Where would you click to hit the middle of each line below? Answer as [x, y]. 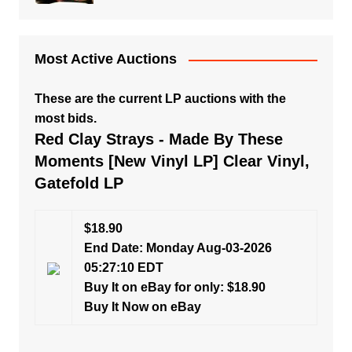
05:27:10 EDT [123, 268]
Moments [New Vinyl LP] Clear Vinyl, [172, 161]
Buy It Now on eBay [142, 307]
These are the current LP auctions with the [160, 99]
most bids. [65, 118]
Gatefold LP [79, 183]
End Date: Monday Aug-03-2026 [178, 248]
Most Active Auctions [105, 59]
